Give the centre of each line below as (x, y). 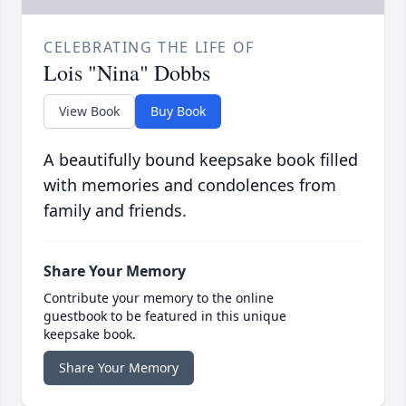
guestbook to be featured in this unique (165, 316)
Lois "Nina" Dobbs (127, 73)
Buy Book (178, 111)
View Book (89, 111)
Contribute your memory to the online (159, 298)
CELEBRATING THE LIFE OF (149, 48)
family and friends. (115, 211)
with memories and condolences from (190, 185)
